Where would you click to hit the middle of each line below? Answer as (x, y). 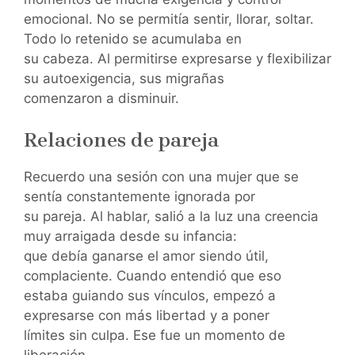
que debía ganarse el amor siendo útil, (146, 256)
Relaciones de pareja (121, 139)
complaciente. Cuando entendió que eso (153, 275)
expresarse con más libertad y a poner (147, 315)
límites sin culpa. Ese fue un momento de (155, 335)
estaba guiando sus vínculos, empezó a (150, 295)
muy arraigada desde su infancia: (130, 236)
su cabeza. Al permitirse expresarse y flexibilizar (177, 59)
